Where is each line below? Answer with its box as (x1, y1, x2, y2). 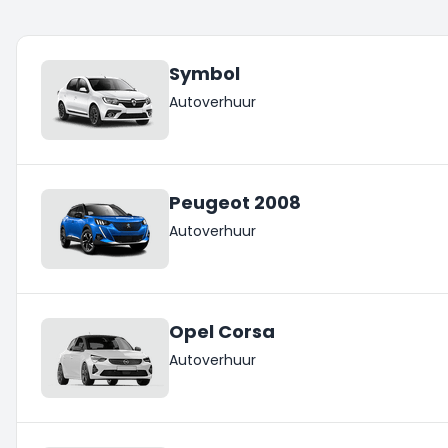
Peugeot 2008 (169, 190, 301, 215)
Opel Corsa (169, 319, 275, 344)
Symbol (169, 61, 240, 86)
